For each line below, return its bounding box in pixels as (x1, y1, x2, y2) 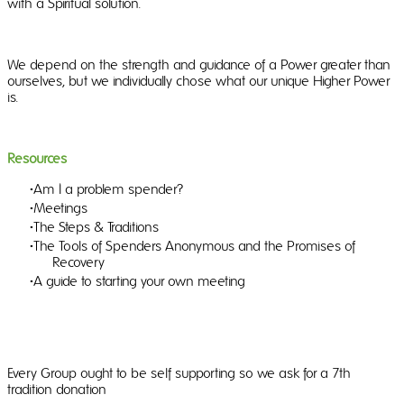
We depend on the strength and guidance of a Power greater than (7, 57, 390, 74)
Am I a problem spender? (33, 181, 183, 198)
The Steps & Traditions (33, 219, 159, 236)
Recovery (52, 254, 105, 271)
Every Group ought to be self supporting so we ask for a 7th (7, 365, 351, 382)
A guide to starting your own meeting (33, 273, 245, 290)
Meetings (33, 200, 87, 217)
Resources (7, 151, 67, 168)
